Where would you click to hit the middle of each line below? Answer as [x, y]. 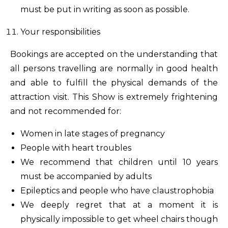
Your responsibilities [60, 32]
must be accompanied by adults [86, 176]
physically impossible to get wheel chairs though [119, 219]
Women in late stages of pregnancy [93, 134]
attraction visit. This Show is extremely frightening [114, 97]
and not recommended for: [66, 111]
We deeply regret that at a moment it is [119, 205]
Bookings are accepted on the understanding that [114, 54]
